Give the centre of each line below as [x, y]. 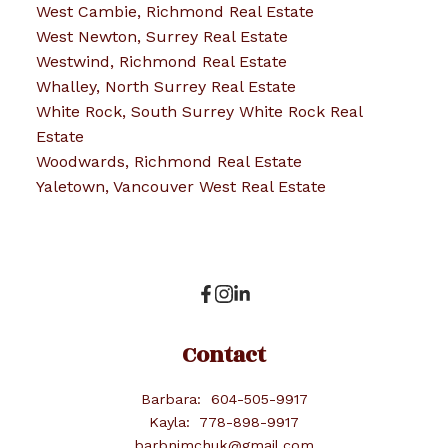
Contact [224, 356]
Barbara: [173, 399]
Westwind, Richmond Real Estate [161, 62]
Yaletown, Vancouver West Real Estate [180, 187]
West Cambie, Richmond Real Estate [174, 12]
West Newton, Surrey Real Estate [161, 37]
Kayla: [172, 422]
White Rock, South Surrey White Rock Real [198, 112]
